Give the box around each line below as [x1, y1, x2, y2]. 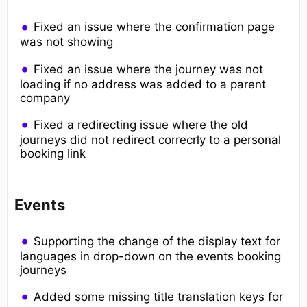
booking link [20, 146, 86, 160]
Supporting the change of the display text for [34, 234, 281, 248]
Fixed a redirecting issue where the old [34, 117, 249, 132]
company [20, 90, 70, 105]
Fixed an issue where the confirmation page [34, 20, 275, 34]
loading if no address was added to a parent [20, 77, 266, 91]
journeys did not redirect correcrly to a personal [20, 132, 281, 147]
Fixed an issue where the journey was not [34, 62, 264, 76]
